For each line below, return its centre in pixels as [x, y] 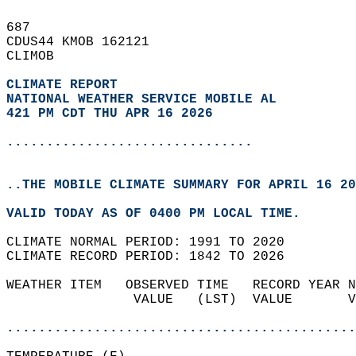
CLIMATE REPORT [66, 85]
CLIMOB [38, 56]
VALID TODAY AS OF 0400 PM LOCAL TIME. [161, 214]
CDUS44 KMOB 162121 [86, 42]
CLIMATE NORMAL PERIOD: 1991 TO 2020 [153, 242]
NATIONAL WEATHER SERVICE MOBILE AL [141, 99]
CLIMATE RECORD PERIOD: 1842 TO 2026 [153, 257]
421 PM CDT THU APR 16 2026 [110, 114]
